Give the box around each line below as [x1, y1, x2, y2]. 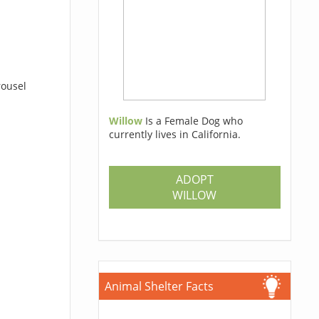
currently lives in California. [108, 127, 241, 141]
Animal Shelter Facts [104, 278, 214, 294]
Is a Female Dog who [145, 114, 243, 127]
